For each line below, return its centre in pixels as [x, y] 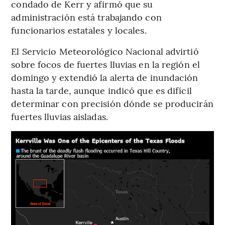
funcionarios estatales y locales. [79, 30]
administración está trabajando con [86, 17]
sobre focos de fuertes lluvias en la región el [105, 64]
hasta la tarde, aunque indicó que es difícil [101, 90]
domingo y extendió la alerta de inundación [105, 77]
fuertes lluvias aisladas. [60, 116]
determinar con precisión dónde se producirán [112, 103]
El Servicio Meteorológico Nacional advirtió [105, 51]
